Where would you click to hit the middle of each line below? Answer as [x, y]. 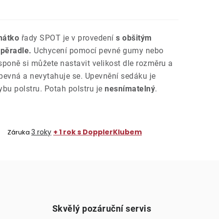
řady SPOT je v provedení [66, 38]
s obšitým [133, 38]
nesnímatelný [130, 89]
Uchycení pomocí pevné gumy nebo [99, 51]
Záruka [19, 132]
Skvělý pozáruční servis [101, 208]
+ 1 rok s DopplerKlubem [98, 132]
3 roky [41, 132]
